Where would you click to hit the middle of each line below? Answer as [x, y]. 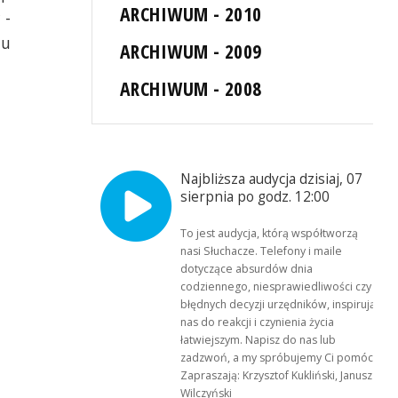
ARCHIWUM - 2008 [191, 89]
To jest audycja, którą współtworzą [270, 234]
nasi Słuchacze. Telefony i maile [262, 251]
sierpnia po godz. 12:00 [255, 197]
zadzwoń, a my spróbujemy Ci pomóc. [279, 358]
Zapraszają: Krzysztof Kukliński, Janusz [277, 376]
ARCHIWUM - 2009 [191, 52]
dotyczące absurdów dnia [247, 269]
